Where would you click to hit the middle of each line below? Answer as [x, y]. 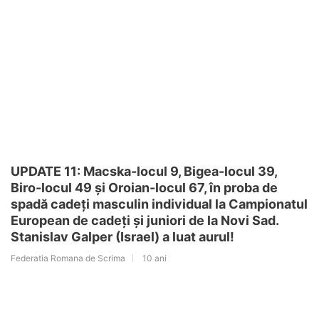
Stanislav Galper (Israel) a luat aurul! [122, 236]
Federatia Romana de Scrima [68, 258]
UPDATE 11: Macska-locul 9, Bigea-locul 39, [144, 171]
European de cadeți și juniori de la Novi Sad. [145, 220]
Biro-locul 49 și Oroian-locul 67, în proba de [144, 187]
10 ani [155, 258]
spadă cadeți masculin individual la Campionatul [159, 204]
